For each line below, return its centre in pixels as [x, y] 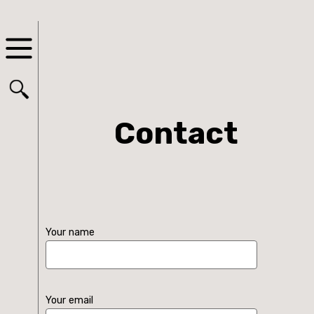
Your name [70, 232]
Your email [69, 300]
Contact [176, 133]
